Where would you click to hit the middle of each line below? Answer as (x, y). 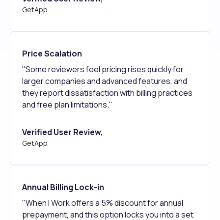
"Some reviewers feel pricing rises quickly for (103, 69)
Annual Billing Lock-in (63, 187)
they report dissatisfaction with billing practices (107, 93)
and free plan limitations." (70, 104)
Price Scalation (52, 53)
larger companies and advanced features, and (105, 81)
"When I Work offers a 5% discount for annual (103, 203)
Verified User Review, (63, 132)
